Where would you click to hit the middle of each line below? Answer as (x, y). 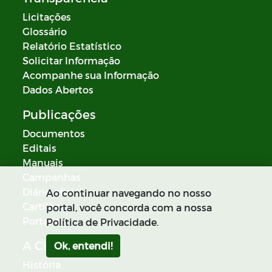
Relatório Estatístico (72, 46)
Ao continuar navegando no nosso (128, 193)
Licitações (47, 17)
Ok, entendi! (83, 246)
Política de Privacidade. (102, 222)
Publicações (59, 114)
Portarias (44, 221)
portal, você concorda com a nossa (129, 207)
